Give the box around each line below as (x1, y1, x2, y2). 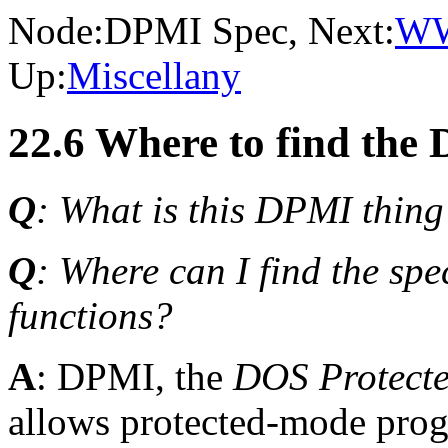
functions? (8, 293, 173, 337)
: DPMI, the (36, 354, 233, 398)
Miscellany (67, 54, 241, 97)
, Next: (288, 9, 395, 52)
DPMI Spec (104, 9, 288, 52)
